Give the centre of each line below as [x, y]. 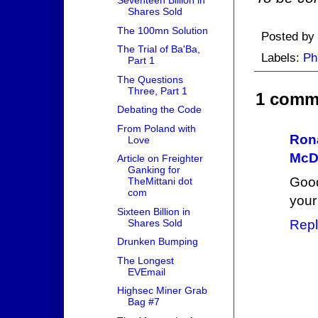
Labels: [282, 58]
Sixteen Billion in [153, 211]
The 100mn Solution [162, 30]
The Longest [145, 260]
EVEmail [146, 272]
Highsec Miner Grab [162, 291]
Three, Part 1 [157, 91]
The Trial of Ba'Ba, [158, 49]
